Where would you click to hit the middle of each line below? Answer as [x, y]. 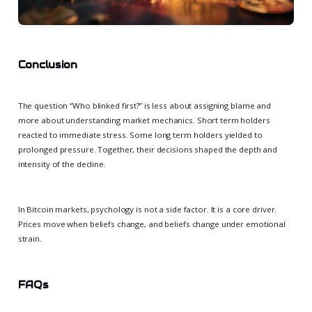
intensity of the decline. [62, 164]
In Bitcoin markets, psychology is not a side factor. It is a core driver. [147, 210]
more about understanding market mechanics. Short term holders [144, 120]
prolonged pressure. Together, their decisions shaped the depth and [148, 150]
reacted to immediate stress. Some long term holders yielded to [140, 135]
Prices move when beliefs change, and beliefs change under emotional [151, 224]
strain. [30, 239]
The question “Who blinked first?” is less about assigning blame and [144, 106]
